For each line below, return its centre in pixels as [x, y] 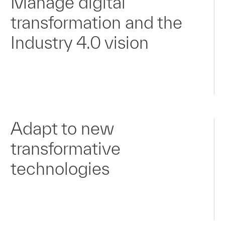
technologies [60, 168]
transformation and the [97, 22]
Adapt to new [63, 128]
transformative [66, 148]
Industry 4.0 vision [80, 42]
